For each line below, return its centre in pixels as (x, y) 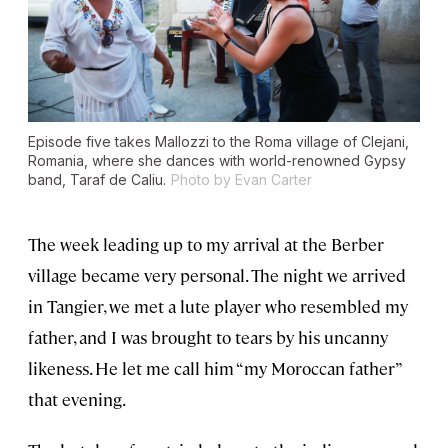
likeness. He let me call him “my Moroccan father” (214, 368)
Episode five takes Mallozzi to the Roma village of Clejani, (218, 142)
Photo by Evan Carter (241, 180)
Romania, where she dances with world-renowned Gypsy (217, 161)
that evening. (77, 399)
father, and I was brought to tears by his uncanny (208, 337)
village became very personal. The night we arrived (217, 275)
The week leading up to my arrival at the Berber (206, 244)
